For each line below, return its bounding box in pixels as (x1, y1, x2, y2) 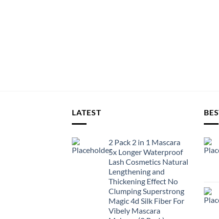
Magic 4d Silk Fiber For (109, 196, 184, 206)
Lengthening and (109, 167, 165, 176)
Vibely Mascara (109, 206, 160, 216)
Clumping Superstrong (109, 186, 184, 196)
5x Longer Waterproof (109, 147, 183, 157)
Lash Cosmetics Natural (109, 157, 188, 167)
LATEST (72, 107, 102, 117)
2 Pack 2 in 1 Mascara (109, 137, 180, 147)
